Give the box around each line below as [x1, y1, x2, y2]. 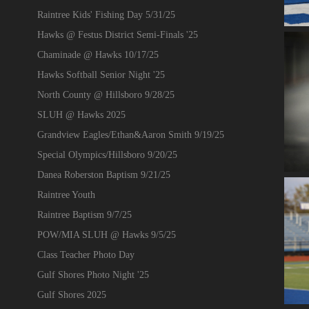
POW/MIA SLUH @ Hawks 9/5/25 [37, 229, 176, 240]
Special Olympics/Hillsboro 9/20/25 [37, 149, 177, 160]
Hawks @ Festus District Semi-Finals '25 [37, 29, 198, 40]
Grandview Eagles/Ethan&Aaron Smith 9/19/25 [37, 129, 224, 140]
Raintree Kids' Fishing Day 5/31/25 [37, 9, 175, 20]
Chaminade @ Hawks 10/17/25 [37, 49, 159, 60]
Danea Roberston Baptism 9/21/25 [37, 169, 170, 180]
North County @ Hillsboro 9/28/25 [37, 89, 175, 100]
